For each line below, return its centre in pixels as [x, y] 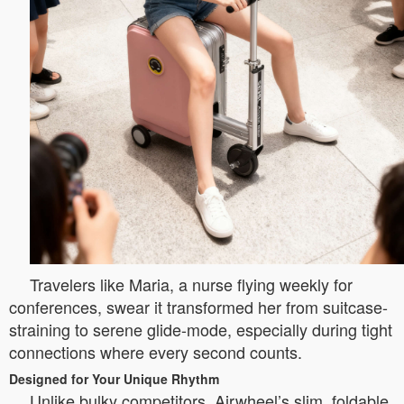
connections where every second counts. [156, 351]
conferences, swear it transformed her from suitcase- [198, 306]
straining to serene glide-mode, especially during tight [201, 329]
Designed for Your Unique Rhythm [114, 378]
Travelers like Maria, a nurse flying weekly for [191, 284]
